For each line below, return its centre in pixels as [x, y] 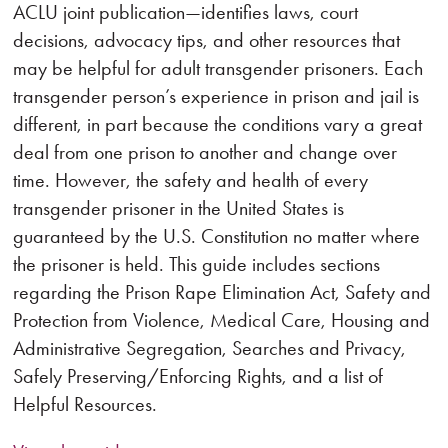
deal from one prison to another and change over [205, 152]
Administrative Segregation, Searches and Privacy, [210, 348]
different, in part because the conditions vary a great [218, 124]
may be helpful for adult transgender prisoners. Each [218, 68]
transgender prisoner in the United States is [179, 208]
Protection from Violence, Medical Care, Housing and [222, 320]
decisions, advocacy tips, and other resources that [207, 40]
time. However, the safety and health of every [191, 180]
